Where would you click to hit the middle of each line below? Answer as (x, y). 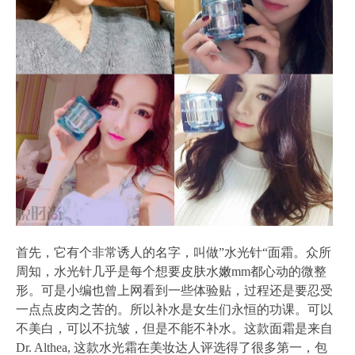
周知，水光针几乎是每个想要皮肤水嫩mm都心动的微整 (171, 271)
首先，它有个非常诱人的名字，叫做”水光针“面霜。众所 (174, 252)
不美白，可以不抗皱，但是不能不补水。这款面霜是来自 (174, 328)
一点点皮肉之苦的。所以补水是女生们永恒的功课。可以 (174, 309)
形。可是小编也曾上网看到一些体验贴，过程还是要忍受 (174, 290)
